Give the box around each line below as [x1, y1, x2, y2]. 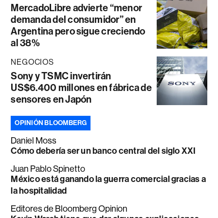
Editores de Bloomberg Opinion [11, 204, 128, 214]
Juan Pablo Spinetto [11, 164, 86, 174]
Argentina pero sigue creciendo [11, 25, 145, 37]
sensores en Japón [11, 93, 92, 106]
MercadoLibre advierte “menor [11, 2, 143, 14]
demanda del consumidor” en [11, 14, 136, 26]
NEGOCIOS [11, 57, 54, 67]
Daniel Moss [11, 136, 57, 146]
